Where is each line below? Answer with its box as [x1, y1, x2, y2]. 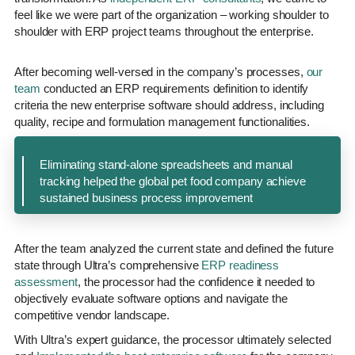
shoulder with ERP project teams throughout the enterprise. [14, 24, 315, 38]
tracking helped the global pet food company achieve [40, 174, 306, 188]
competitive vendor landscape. [14, 307, 170, 322]
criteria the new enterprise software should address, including [14, 97, 324, 112]
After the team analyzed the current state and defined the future [14, 241, 334, 255]
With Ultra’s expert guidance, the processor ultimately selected [14, 332, 331, 346]
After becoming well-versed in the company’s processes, [14, 64, 307, 78]
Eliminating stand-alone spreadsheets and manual [40, 157, 293, 171]
